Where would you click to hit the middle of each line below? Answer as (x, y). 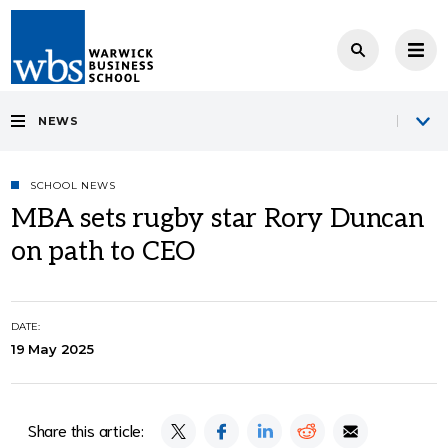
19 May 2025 (52, 349)
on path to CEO (103, 252)
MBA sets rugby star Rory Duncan (217, 219)
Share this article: (86, 429)
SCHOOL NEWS (73, 185)
